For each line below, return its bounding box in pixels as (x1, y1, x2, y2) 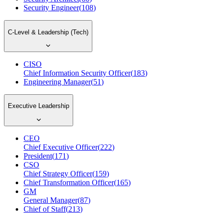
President (24, 151, 52, 160)
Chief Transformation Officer (24, 178, 114, 187)
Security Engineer (24, 3, 79, 12)
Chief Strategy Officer (24, 169, 92, 178)
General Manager (24, 195, 78, 204)
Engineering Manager (24, 78, 91, 86)
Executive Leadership (8, 102, 69, 110)
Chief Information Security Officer (24, 69, 131, 78)
